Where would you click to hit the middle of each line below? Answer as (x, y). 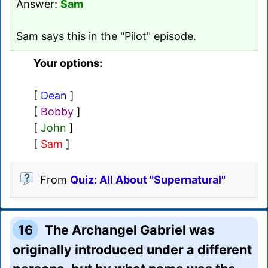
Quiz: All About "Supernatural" (148, 179)
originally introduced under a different (132, 249)
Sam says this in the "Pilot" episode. (106, 36)
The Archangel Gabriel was (130, 229)
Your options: (68, 63)
